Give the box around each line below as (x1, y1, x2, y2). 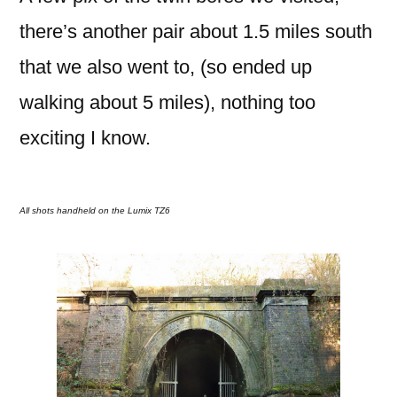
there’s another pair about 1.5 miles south (19, 19, 372, 43)
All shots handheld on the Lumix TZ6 (19, 205, 170, 215)
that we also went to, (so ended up (19, 55, 312, 78)
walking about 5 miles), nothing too (19, 90, 315, 113)
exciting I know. (19, 126, 151, 149)
